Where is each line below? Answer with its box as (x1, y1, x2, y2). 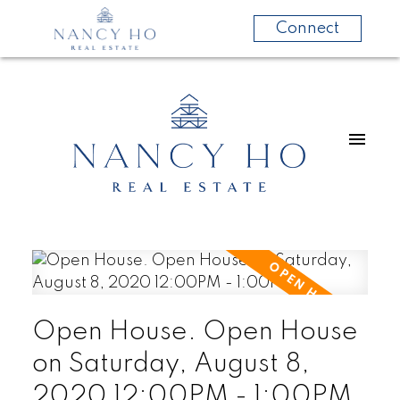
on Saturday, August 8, (31, 350, 310, 378)
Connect (275, 21, 339, 37)
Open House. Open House (31, 318, 358, 346)
